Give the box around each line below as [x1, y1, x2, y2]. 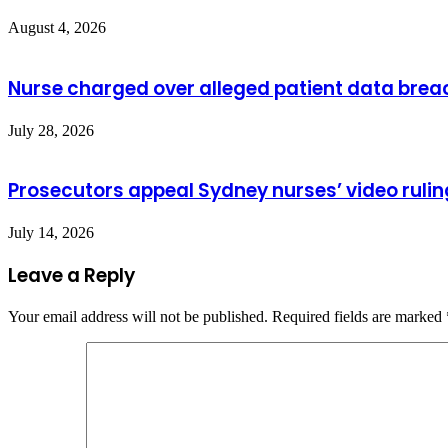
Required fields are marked [272, 308, 446, 326]
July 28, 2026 [8, 121, 94, 139]
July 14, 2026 [8, 224, 94, 241]
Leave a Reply [8, 261, 135, 289]
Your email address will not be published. [8, 308, 268, 326]
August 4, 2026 [8, 19, 106, 37]
